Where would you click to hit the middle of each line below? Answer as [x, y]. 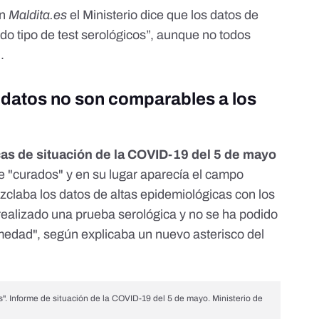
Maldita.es [38, 15]
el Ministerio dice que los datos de [163, 15]
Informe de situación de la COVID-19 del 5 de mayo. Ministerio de [135, 299]
